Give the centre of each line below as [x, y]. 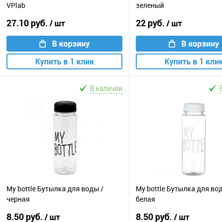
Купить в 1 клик [64, 61]
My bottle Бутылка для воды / [55, 189]
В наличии [106, 88]
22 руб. [151, 23]
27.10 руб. [28, 23]
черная [18, 199]
